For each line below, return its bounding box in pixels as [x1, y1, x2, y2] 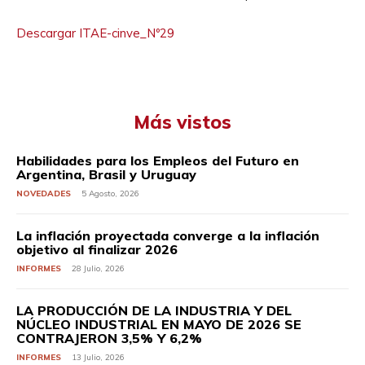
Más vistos [134, 110, 231, 134]
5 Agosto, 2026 [81, 188, 139, 199]
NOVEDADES [16, 188, 71, 199]
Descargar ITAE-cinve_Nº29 [16, 25, 174, 41]
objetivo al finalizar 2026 [16, 241, 178, 257]
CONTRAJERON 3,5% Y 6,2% [16, 330, 202, 346]
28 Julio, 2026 [72, 263, 125, 274]
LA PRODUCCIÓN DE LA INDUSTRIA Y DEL [16, 302, 292, 319]
